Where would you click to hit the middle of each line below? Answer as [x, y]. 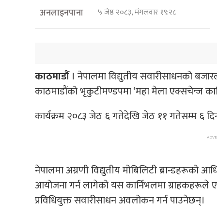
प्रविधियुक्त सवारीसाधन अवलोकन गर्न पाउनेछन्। [120, 200]
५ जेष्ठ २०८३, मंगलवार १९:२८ [139, 12]
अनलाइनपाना [62, 13]
